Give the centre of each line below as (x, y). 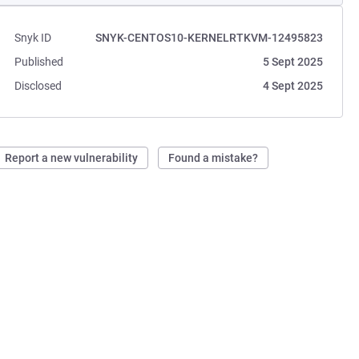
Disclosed (38, 86)
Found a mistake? (214, 158)
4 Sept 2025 (292, 86)
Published (39, 62)
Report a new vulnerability (72, 158)
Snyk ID (33, 38)
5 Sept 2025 (292, 62)
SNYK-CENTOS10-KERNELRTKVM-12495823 (209, 38)
